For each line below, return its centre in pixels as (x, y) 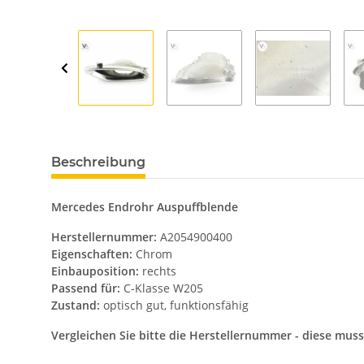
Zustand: (77, 305)
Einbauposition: (97, 271)
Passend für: (87, 288)
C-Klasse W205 (163, 288)
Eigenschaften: (93, 254)
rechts (159, 271)
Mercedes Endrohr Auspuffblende (145, 207)
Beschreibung (98, 162)
